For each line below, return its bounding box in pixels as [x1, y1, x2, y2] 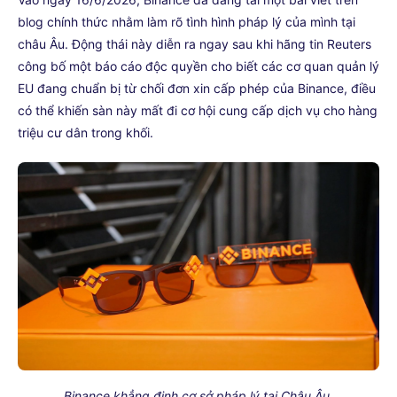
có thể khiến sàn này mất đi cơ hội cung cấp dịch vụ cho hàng [18, 102, 378, 118]
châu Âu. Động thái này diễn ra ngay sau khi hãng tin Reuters [18, 35, 371, 51]
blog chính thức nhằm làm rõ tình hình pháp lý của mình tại [18, 13, 355, 29]
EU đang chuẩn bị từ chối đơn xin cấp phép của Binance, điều [18, 80, 376, 96]
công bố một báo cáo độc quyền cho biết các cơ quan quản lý [18, 58, 379, 74]
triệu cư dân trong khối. [18, 124, 153, 140]
